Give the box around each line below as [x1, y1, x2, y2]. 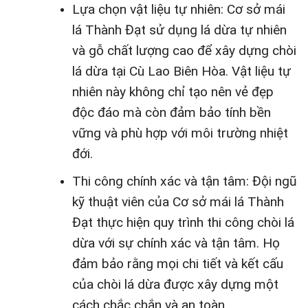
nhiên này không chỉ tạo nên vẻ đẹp [71, 84, 274, 100]
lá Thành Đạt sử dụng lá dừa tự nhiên [71, 22, 287, 38]
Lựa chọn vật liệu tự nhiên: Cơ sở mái [71, 1, 285, 18]
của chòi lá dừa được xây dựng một [71, 276, 278, 292]
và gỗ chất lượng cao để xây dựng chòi [71, 43, 296, 59]
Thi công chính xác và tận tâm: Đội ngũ [71, 173, 297, 189]
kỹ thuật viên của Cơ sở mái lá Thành [71, 193, 284, 210]
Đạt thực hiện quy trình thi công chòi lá [71, 214, 294, 230]
